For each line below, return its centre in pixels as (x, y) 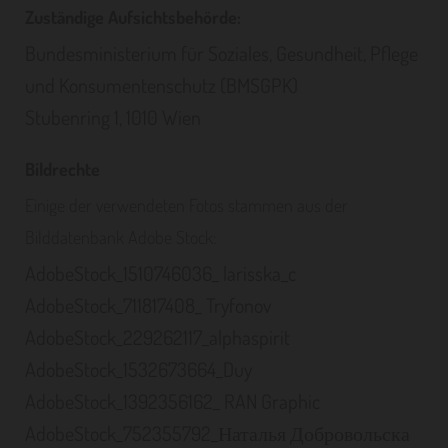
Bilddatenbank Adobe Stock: (121, 237)
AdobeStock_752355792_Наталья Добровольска (217, 433)
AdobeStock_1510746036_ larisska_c (160, 273)
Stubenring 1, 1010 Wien (113, 117)
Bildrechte (62, 169)
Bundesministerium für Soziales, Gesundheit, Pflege (221, 53)
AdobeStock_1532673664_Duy (138, 369)
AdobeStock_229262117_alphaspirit (157, 337)
